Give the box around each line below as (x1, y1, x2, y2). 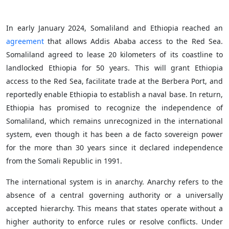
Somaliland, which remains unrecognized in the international (6, 116, 223, 126)
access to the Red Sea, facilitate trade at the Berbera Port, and (6, 76, 223, 86)
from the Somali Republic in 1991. (6, 156, 122, 166)
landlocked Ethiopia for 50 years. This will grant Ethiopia (6, 63, 223, 73)
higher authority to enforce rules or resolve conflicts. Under (6, 217, 223, 226)
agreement (6, 36, 44, 46)
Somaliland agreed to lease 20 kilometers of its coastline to (6, 50, 223, 59)
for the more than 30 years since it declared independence (6, 143, 223, 152)
